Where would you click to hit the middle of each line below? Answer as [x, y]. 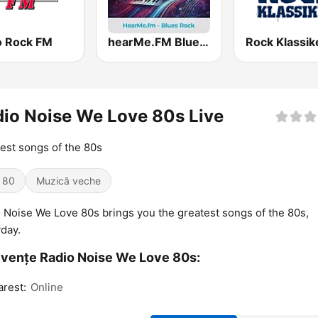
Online [47, 287]
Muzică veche [68, 181]
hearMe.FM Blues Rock [204, 42]
